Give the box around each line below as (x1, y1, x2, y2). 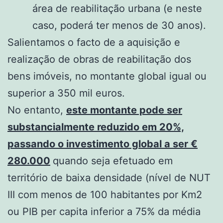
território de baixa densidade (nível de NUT (7, 171, 211, 184)
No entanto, (7, 104, 66, 116)
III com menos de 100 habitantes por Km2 (7, 188, 202, 201)
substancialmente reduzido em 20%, (7, 120, 184, 133)
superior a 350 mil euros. (7, 87, 125, 99)
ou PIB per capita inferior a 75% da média (7, 205, 201, 218)
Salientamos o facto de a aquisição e (7, 36, 180, 48)
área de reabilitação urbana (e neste (32, 2, 202, 14)
